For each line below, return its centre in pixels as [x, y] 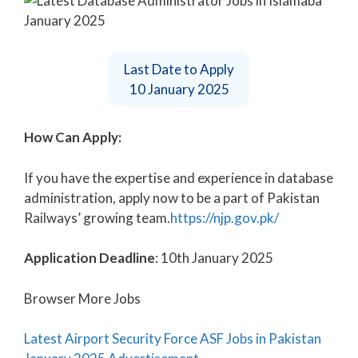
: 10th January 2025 [214, 258]
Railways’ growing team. [97, 217]
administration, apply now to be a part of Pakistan [172, 197]
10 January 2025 [179, 89]
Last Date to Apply [179, 69]
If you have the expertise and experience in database [179, 177]
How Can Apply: [73, 137]
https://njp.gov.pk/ [225, 217]
